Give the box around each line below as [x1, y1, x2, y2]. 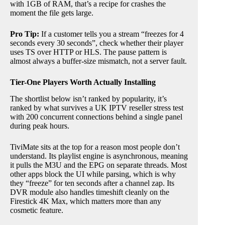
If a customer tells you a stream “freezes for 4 [39, 29, 184, 38]
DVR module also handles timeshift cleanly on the [10, 187, 169, 196]
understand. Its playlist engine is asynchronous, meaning [10, 151, 188, 160]
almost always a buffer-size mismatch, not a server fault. [10, 56, 187, 65]
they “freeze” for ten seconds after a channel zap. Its [10, 178, 174, 187]
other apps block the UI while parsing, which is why [10, 169, 176, 178]
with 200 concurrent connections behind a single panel [10, 112, 182, 121]
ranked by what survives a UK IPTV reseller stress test [10, 103, 183, 112]
